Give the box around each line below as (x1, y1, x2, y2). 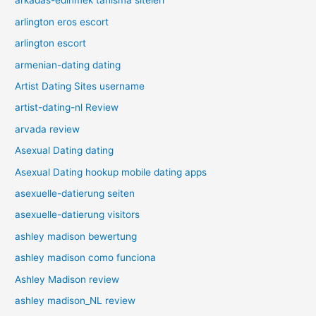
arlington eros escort (15, 16, 109, 28)
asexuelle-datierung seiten (15, 187, 135, 199)
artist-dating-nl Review (15, 102, 119, 114)
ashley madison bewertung (15, 230, 138, 242)
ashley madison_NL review (15, 294, 136, 306)
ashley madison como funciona (15, 252, 157, 264)
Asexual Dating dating (15, 145, 114, 157)
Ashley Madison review (15, 273, 120, 285)
